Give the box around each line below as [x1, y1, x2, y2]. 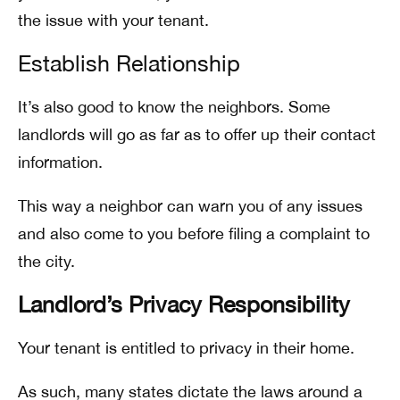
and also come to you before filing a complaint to [18, 224, 370, 243]
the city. [18, 252, 75, 271]
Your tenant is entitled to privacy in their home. [18, 338, 354, 357]
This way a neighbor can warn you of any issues [18, 196, 362, 215]
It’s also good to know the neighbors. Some [18, 97, 330, 116]
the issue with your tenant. [18, 11, 209, 29]
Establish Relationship [18, 50, 240, 76]
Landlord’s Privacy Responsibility [18, 291, 350, 317]
